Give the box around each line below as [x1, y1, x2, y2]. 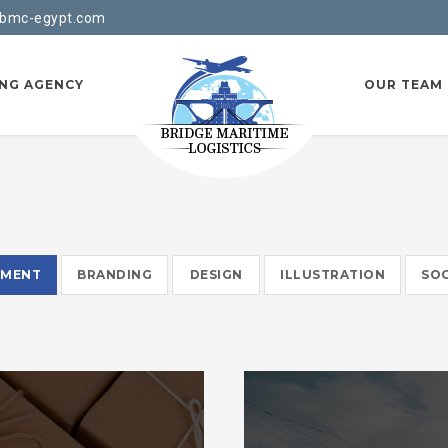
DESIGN [189, 267, 243, 282]
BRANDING [77, 267, 153, 282]
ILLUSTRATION [280, 267, 386, 282]
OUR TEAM [364, 77, 443, 92]
